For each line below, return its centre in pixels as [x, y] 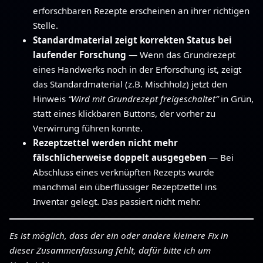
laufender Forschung [80, 55]
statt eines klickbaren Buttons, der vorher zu [124, 114]
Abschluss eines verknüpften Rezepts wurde [124, 172]
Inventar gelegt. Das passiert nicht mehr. [117, 202]
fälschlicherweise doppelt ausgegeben [120, 158]
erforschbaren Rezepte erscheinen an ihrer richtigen [141, 11]
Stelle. [45, 26]
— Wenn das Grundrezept [181, 55]
